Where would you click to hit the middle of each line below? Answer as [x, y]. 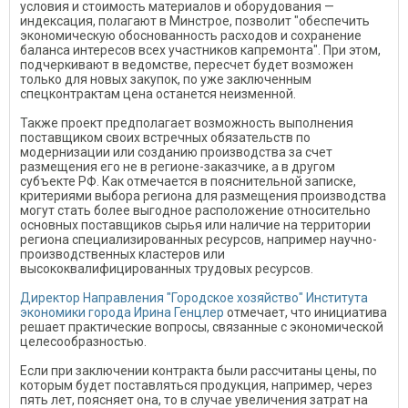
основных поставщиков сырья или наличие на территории [195, 225]
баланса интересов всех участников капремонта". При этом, [200, 50]
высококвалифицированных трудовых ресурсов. [167, 269]
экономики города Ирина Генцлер [122, 312]
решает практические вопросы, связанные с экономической [202, 327]
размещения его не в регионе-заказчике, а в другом [178, 167]
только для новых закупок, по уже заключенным [166, 79]
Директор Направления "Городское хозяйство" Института [194, 298]
